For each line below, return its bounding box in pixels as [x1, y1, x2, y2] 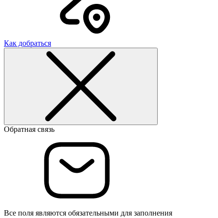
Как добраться [4, 38, 51, 47]
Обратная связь [4, 125, 54, 133]
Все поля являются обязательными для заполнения [4, 208, 172, 217]
